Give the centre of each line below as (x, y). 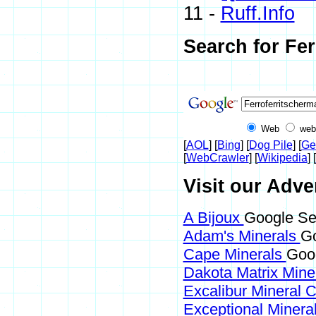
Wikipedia (282, 158)
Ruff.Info (257, 13)
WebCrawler (217, 158)
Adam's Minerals (242, 236)
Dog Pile (271, 145)
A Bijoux (213, 218)
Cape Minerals (235, 254)
